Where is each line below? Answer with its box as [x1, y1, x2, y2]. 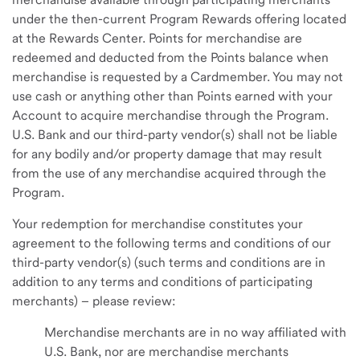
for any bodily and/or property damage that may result [12, 146, 322, 162]
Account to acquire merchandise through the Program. [12, 108, 329, 123]
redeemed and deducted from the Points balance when [12, 50, 329, 65]
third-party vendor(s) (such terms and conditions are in [12, 255, 325, 270]
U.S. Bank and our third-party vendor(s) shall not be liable [12, 127, 337, 142]
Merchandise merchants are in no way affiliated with [44, 325, 346, 340]
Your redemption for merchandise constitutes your [12, 216, 303, 231]
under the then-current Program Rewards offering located [12, 11, 346, 27]
